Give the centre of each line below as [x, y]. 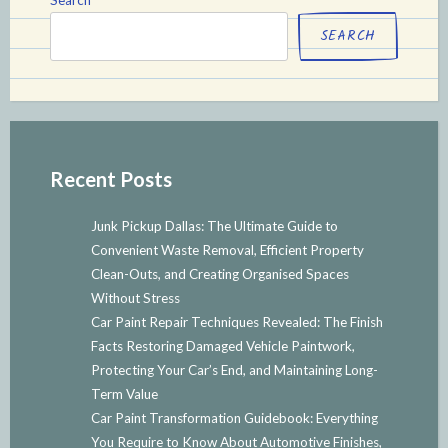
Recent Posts [111, 178]
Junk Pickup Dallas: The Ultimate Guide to [214, 225]
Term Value [124, 393]
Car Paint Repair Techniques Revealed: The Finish [236, 321]
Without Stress [135, 297]
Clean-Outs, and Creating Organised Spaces [219, 273]
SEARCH [347, 35]
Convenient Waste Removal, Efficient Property [227, 249]
